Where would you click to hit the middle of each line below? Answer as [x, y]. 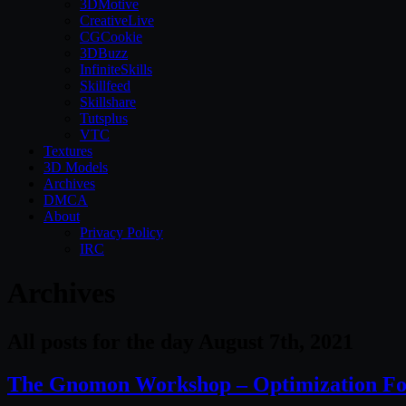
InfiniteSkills [116, 69]
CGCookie [111, 37]
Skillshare [108, 102]
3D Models [76, 167]
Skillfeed [105, 86]
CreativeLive [117, 20]
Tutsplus [104, 118]
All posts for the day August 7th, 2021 [180, 341]
